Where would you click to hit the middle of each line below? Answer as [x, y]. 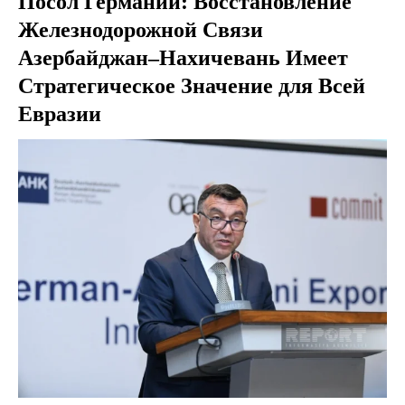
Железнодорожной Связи [141, 30]
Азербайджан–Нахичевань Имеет [183, 58]
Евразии [60, 114]
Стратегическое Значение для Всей [192, 86]
